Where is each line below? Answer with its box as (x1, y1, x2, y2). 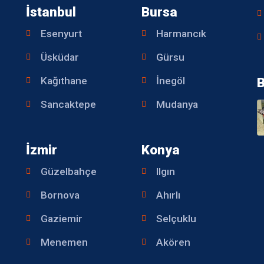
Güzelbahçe (40, 165, 97, 177)
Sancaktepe (40, 98, 96, 110)
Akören (156, 236, 190, 248)
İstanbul (25, 4, 76, 19)
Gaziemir (40, 212, 82, 225)
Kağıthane (40, 74, 87, 87)
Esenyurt (40, 27, 82, 39)
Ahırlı (156, 189, 180, 201)
